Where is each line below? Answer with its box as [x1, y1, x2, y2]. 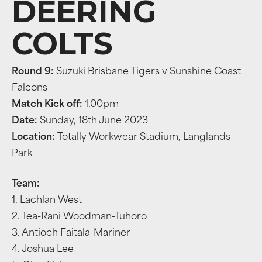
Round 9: [12, 67, 56, 77]
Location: [12, 133, 57, 142]
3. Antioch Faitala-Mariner [12, 229, 130, 238]
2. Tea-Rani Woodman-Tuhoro [12, 212, 147, 222]
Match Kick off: [12, 100, 85, 109]
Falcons [12, 84, 47, 93]
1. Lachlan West [12, 196, 82, 205]
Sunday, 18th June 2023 [40, 116, 148, 126]
